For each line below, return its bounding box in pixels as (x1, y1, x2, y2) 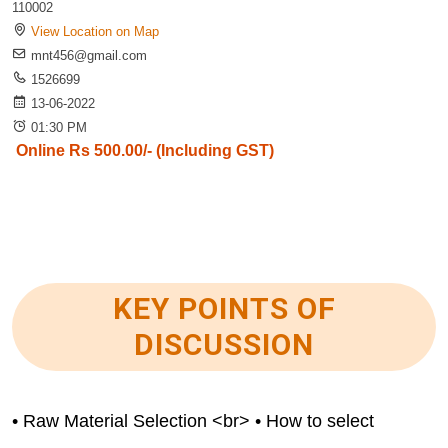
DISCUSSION (134, 327, 314, 362)
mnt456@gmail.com (31, 48, 147, 63)
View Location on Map (31, 24, 159, 39)
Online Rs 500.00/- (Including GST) (16, 142, 274, 159)
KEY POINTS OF (112, 291, 336, 326)
